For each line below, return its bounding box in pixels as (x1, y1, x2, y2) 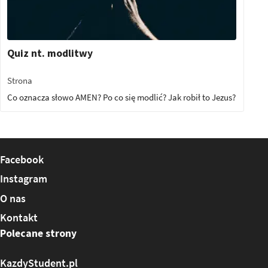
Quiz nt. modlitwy (7, 47, 93, 60)
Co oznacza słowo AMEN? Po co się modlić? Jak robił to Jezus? (7, 92, 236, 103)
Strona (7, 75, 33, 86)
